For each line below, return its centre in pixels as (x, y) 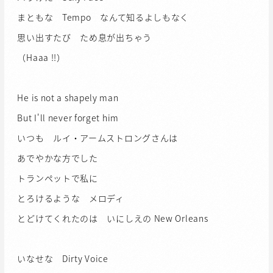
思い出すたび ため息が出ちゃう (84, 37)
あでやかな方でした (58, 158)
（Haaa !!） (41, 58)
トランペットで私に (58, 178)
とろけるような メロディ (71, 198)
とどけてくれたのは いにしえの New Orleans (113, 218)
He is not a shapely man (68, 98)
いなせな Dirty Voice (63, 259)
